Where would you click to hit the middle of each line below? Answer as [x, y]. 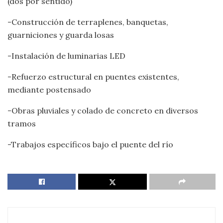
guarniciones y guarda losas [61, 35]
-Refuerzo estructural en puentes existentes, [93, 77]
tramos [22, 124]
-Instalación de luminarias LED [66, 56]
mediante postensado [49, 90]
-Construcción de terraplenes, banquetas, [88, 22]
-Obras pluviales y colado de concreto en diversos [103, 111]
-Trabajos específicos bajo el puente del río [90, 145]
